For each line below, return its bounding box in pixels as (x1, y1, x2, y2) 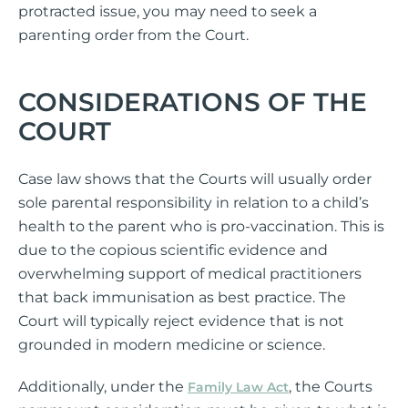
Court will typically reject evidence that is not (18, 312, 344, 330)
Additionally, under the (18, 378, 188, 395)
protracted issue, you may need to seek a (18, 3, 317, 20)
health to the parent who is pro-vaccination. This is (18, 218, 384, 235)
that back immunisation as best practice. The (18, 289, 346, 306)
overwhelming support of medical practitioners (18, 265, 362, 282)
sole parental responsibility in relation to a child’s (18, 194, 369, 211)
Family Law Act (188, 379, 289, 395)
